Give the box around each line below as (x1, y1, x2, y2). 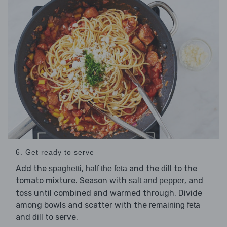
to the (172, 164, 197, 174)
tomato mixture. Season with (16, 176, 129, 186)
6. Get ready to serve (16, 148, 94, 157)
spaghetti (49, 164, 82, 173)
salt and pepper (129, 176, 184, 185)
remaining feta (149, 201, 200, 210)
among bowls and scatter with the (16, 200, 149, 210)
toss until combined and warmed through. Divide (16, 188, 202, 198)
